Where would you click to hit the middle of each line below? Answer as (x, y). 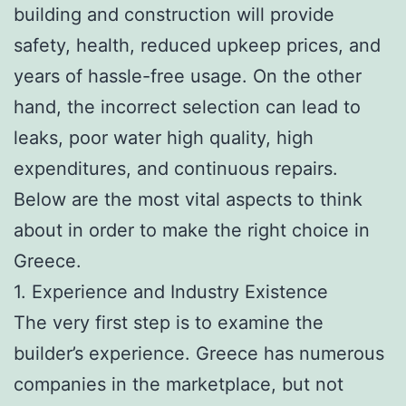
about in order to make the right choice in (192, 230)
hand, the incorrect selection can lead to (187, 106)
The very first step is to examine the (169, 322)
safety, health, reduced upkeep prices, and (197, 45)
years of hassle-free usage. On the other (188, 76)
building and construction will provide (174, 14)
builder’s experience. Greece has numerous (199, 353)
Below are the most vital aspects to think (188, 199)
